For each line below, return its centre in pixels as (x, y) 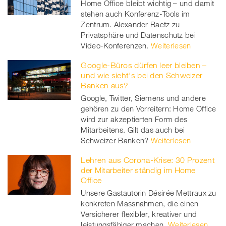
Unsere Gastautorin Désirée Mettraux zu (149, 193)
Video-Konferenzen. (115, 46)
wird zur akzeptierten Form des (134, 119)
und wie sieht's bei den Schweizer (142, 75)
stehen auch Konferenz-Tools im (135, 14)
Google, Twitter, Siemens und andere (143, 98)
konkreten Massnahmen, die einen (140, 204)
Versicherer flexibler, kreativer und (139, 214)
